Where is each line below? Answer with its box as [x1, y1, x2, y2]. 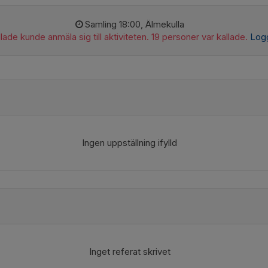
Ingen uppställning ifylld [82, 137, 177, 148]
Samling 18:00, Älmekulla [85, 19, 185, 30]
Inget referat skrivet [89, 246, 170, 257]
